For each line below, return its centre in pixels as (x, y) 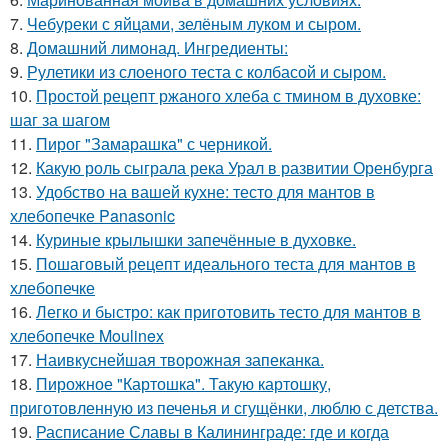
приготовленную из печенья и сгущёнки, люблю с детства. (224, 407)
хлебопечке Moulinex (87, 335)
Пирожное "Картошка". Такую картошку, (183, 383)
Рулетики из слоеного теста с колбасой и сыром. (206, 71)
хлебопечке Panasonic (92, 215)
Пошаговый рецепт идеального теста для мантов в (226, 263)
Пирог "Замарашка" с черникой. (154, 143)
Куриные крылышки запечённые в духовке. (196, 239)
